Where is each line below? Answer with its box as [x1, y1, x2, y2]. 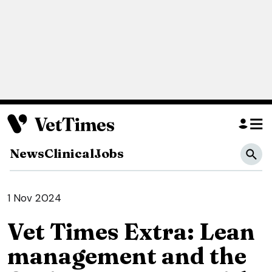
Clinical [44, 145, 94, 161]
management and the [7, 242, 246, 271]
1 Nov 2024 [7, 191, 61, 205]
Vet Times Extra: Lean [7, 217, 255, 246]
